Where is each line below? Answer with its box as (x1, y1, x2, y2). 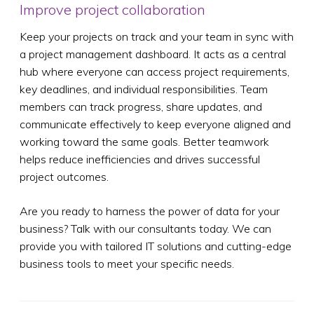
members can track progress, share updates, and (20, 99, 262, 114)
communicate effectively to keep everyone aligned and (20, 116, 291, 131)
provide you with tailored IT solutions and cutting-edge (20, 238, 292, 253)
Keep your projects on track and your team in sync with (20, 29, 294, 43)
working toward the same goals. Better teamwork (20, 134, 269, 149)
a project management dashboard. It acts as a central (20, 46, 286, 61)
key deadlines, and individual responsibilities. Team (20, 81, 268, 96)
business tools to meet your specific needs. (20, 256, 234, 271)
